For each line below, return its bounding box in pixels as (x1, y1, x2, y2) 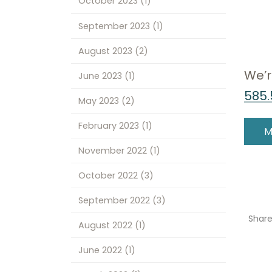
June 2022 (78, 243, 124, 256)
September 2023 (78, 19, 152, 32)
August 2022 (78, 219, 135, 231)
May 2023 (78, 94, 121, 107)
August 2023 (78, 44, 135, 57)
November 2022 (78, 144, 149, 157)
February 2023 (78, 119, 141, 132)
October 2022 (78, 169, 140, 182)
